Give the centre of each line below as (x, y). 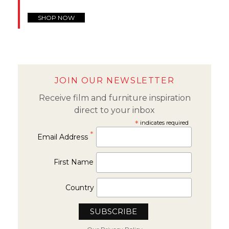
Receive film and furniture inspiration (114, 98)
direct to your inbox (114, 110)
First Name (74, 162)
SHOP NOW (56, 17)
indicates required (163, 122)
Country (80, 187)
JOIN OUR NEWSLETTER (114, 80)
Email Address (64, 137)
